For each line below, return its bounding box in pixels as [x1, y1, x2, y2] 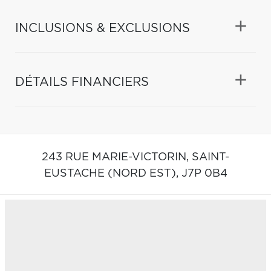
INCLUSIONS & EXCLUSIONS [15, 22, 190, 34]
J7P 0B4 [181, 168, 227, 179]
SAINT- [192, 151, 229, 163]
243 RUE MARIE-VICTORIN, [42, 151, 192, 163]
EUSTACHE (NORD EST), [44, 168, 181, 179]
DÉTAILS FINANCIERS [15, 76, 149, 88]
